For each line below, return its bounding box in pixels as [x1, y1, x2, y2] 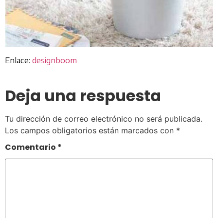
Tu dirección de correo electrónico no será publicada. [5, 114, 202, 124]
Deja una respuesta [5, 85, 161, 107]
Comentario [5, 141, 57, 153]
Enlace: [5, 55, 32, 65]
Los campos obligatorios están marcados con [5, 126, 176, 136]
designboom [32, 55, 77, 65]
